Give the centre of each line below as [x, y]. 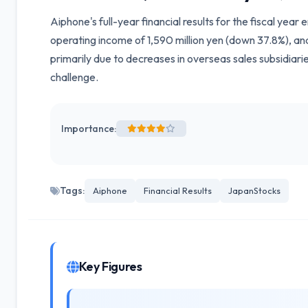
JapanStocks [254, 190]
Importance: [89, 128]
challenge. [74, 77]
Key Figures [110, 266]
